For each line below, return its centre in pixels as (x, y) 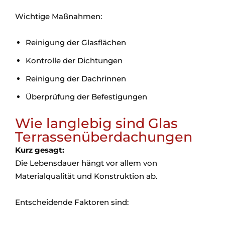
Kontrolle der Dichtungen (74, 61)
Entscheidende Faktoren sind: (72, 202)
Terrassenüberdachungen (104, 137)
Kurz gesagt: (40, 150)
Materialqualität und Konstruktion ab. (86, 176)
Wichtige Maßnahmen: (59, 16)
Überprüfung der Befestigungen (86, 97)
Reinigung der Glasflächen (76, 42)
